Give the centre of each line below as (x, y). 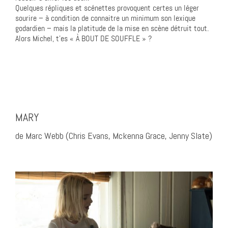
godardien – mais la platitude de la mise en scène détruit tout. (112, 28)
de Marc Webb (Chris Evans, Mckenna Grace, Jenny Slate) (114, 136)
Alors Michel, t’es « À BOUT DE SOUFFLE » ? (83, 39)
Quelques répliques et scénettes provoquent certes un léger (107, 8)
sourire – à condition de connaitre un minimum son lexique (105, 18)
